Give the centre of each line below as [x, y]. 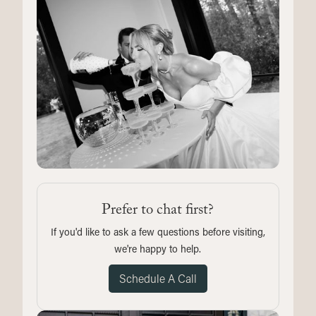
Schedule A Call [158, 279]
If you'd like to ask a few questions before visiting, [158, 232]
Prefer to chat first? [158, 212]
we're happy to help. [158, 249]
